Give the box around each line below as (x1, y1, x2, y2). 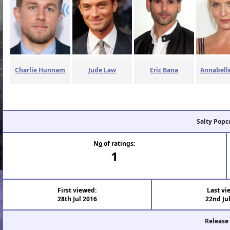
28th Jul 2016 (57, 194, 97, 203)
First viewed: (57, 185, 97, 195)
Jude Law (88, 66, 117, 75)
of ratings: (102, 139, 136, 148)
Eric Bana (150, 66, 179, 75)
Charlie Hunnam (15, 66, 66, 75)
